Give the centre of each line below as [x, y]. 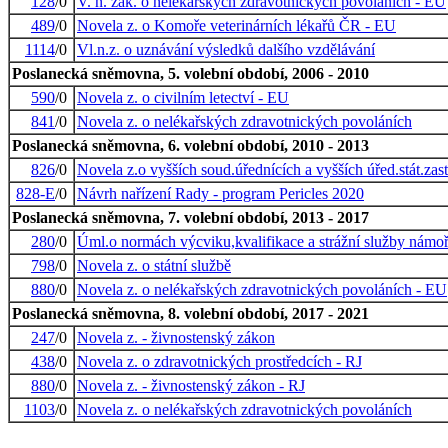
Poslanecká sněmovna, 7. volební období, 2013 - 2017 [190, 217]
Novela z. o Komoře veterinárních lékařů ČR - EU [236, 25]
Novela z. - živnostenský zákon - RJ [191, 385]
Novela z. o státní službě [154, 265]
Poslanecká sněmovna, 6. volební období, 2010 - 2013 [190, 145]
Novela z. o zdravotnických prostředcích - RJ [219, 361]
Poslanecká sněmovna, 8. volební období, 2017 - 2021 [190, 313]
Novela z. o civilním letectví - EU [183, 97]
